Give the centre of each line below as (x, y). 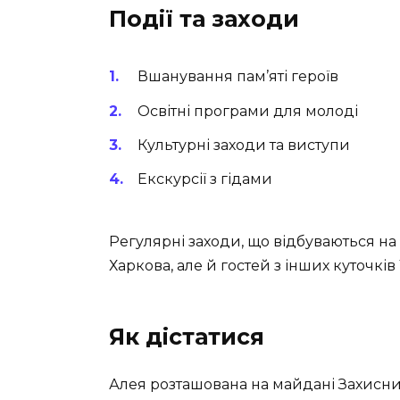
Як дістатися (187, 337)
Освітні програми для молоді (248, 111)
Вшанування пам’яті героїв (238, 77)
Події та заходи (204, 19)
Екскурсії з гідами (205, 179)
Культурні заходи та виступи (244, 145)
